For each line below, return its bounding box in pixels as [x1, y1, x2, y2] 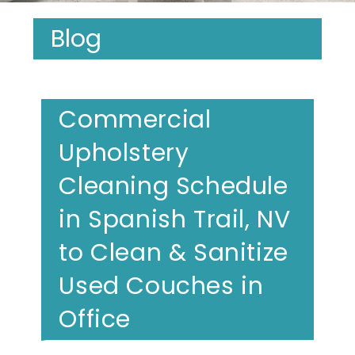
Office [59, 302, 132, 336]
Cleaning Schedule [59, 169, 288, 203]
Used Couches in [59, 269, 264, 303]
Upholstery [59, 136, 189, 170]
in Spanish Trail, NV [59, 202, 291, 236]
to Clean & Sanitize [59, 235, 288, 269]
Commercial [59, 102, 212, 136]
